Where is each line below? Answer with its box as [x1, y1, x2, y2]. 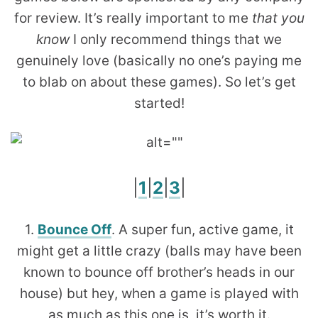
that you [251, 9, 305, 26]
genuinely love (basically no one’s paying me [16, 52, 302, 69]
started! [133, 94, 185, 111]
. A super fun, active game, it [111, 221, 294, 238]
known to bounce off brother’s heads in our [23, 263, 295, 280]
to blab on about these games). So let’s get [22, 73, 296, 90]
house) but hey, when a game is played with [19, 285, 299, 302]
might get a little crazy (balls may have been [16, 242, 302, 259]
